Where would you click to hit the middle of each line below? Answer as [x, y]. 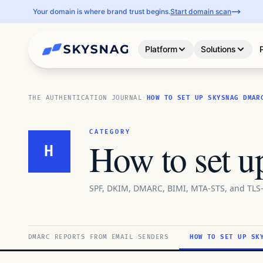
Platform [161, 49]
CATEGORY [110, 132]
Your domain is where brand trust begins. [102, 11]
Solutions [219, 49]
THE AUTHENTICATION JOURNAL [85, 98]
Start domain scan [201, 11]
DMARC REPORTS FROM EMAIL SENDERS [99, 237]
